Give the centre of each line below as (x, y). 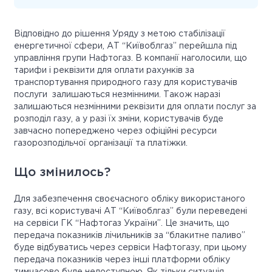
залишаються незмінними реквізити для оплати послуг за (135, 107)
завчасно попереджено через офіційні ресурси (115, 131)
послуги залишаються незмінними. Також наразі (117, 95)
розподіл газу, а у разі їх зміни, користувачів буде (119, 119)
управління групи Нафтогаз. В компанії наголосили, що (131, 59)
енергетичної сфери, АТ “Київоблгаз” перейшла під (125, 46)
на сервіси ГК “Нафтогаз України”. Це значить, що (122, 224)
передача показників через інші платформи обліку (122, 260)
